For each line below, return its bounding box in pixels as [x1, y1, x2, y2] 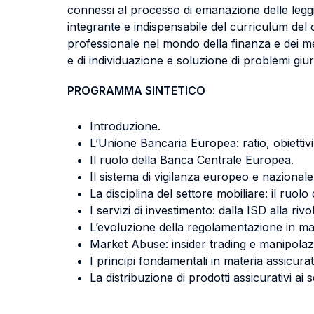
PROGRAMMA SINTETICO [67, 83, 205, 97]
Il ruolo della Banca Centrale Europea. [90, 153, 294, 167]
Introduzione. [90, 119, 161, 133]
